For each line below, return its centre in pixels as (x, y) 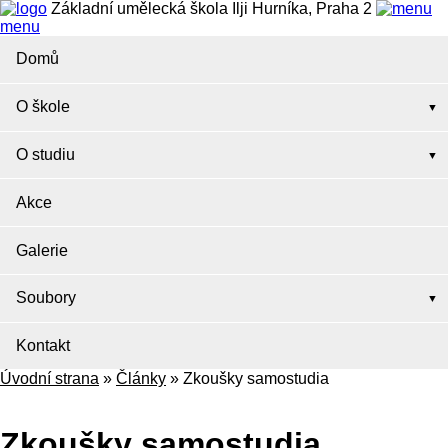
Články (141, 379)
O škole (43, 107)
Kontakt (43, 346)
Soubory (46, 298)
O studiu (45, 154)
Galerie (42, 250)
